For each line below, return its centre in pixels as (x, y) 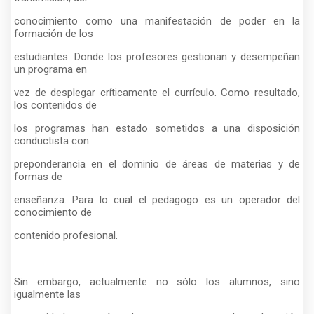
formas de (38, 176)
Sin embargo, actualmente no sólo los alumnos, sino (157, 281)
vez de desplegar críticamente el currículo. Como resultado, (157, 92)
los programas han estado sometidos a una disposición (157, 128)
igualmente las (47, 294)
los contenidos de (55, 105)
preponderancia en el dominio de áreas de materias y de (157, 164)
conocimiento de (53, 212)
